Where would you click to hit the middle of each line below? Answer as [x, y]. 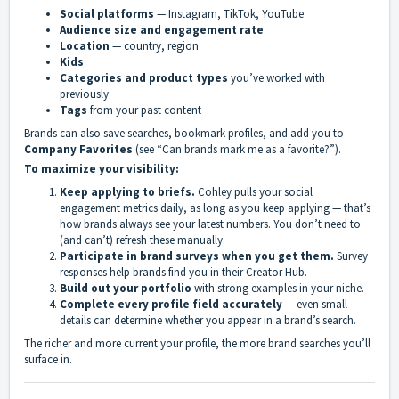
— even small [315, 305]
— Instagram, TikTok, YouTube [229, 14]
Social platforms [107, 14]
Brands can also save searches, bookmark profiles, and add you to [184, 134]
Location [85, 46]
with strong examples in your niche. [278, 289]
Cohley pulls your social [254, 192]
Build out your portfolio [126, 289]
